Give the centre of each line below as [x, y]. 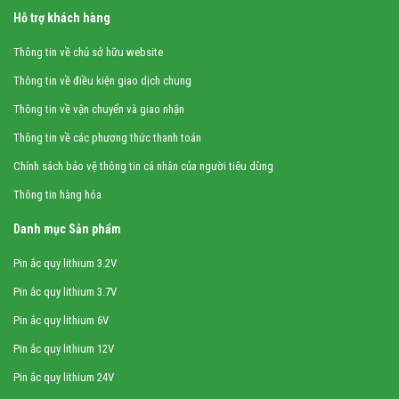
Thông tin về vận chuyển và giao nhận [99, 109]
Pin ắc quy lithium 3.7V [65, 291]
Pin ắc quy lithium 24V [64, 377]
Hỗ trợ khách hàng [62, 17]
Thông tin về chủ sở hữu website [88, 52]
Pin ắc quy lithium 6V [61, 320]
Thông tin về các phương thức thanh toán [107, 137]
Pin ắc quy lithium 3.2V [65, 263]
